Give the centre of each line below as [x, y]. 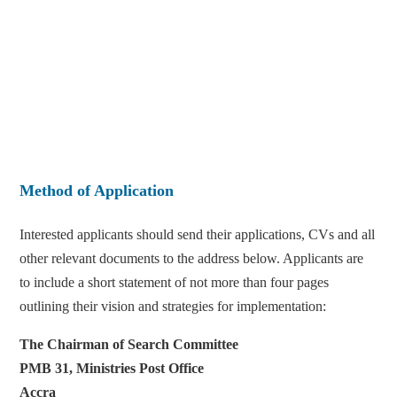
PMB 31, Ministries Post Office [112, 368]
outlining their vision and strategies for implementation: [173, 306]
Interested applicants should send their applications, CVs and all [198, 234]
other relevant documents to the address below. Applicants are [192, 258]
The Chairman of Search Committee [129, 344]
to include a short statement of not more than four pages [175, 282]
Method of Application [97, 190]
